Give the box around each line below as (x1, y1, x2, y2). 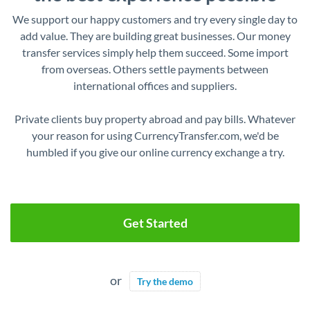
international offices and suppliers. (73, 79, 237, 93)
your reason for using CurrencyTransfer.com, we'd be (31, 129, 279, 143)
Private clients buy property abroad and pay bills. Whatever (15, 112, 295, 126)
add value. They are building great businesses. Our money (19, 29, 291, 43)
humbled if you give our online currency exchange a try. (26, 145, 284, 159)
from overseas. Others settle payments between (42, 62, 268, 76)
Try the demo (136, 275, 193, 288)
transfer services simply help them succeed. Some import (21, 46, 289, 60)
